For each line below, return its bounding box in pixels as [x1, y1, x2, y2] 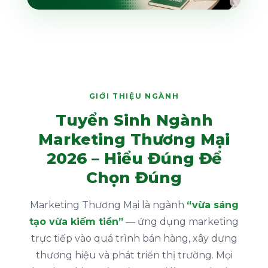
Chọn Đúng [86, 167, 182, 187]
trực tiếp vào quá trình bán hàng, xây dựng [31, 232, 237, 244]
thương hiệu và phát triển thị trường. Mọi [35, 249, 233, 261]
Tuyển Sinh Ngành [55, 110, 213, 130]
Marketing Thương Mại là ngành [29, 199, 187, 211]
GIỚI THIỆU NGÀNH [89, 91, 179, 100]
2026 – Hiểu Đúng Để [46, 148, 222, 168]
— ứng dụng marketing [123, 215, 239, 227]
